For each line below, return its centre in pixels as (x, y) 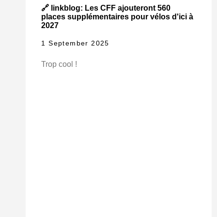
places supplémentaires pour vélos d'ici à (117, 17)
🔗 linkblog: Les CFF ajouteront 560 (106, 8)
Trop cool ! (59, 64)
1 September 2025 (75, 43)
